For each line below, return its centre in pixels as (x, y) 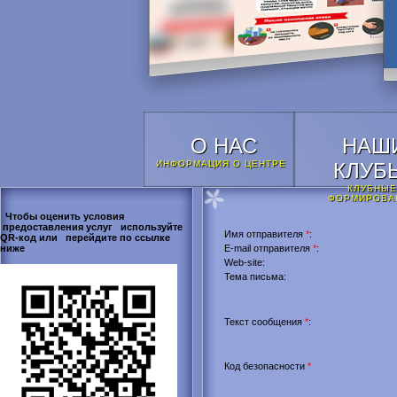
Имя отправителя (265, 234)
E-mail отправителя (269, 248)
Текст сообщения (265, 322)
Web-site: (245, 262)
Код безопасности (266, 366)
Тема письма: (255, 276)
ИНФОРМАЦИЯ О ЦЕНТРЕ (221, 163)
